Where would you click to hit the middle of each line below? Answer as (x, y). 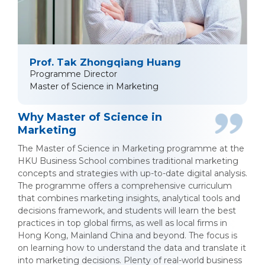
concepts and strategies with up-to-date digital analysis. (132, 173)
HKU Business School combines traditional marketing (128, 161)
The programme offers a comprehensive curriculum (125, 185)
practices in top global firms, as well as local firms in (122, 223)
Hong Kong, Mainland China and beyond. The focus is (127, 235)
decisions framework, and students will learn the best (127, 210)
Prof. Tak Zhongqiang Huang (105, 62)
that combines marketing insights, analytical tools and (129, 198)
